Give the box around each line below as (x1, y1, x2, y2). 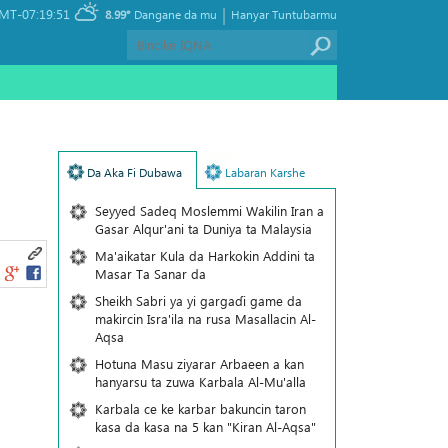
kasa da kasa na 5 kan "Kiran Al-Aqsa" (94, 418, 316, 435)
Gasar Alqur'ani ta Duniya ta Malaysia (94, 220, 312, 237)
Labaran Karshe (224, 164, 305, 180)
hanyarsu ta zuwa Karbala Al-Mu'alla (94, 373, 306, 390)
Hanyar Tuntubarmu (231, 6, 337, 22)
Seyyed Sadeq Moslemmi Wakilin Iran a (94, 202, 324, 219)
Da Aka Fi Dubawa (86, 164, 182, 180)
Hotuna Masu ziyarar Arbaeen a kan (94, 355, 304, 372)
